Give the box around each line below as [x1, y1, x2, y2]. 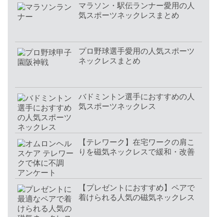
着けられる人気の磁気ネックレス [78, 193, 195, 202]
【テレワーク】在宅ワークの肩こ [78, 138, 195, 147]
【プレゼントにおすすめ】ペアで [78, 184, 195, 192]
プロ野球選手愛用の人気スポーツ [78, 47, 195, 56]
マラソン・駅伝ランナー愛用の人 [78, 1, 195, 10]
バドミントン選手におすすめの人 [78, 93, 195, 101]
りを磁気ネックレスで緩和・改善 [78, 148, 195, 156]
